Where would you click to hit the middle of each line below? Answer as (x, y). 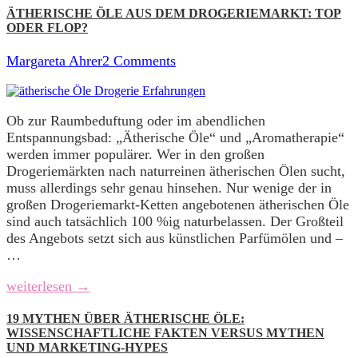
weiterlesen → (48, 286)
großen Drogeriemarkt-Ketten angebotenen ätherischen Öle (178, 204)
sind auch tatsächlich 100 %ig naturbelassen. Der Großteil (175, 221)
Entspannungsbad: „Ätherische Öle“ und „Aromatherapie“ (175, 137)
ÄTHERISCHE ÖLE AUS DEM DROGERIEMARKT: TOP (174, 14)
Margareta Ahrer (54, 60)
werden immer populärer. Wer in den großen (135, 154)
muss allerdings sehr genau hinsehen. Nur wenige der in (169, 187)
